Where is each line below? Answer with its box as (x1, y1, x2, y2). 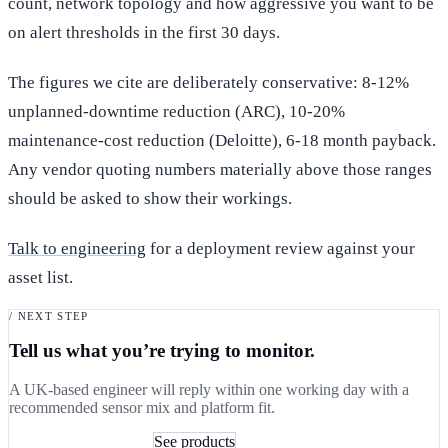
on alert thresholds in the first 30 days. (8, 22, 280, 42)
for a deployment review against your (146, 238, 415, 258)
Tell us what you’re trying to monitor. (9, 340, 315, 362)
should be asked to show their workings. (8, 188, 292, 208)
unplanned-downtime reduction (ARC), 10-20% (8, 101, 345, 121)
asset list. (8, 267, 73, 287)
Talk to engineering (8, 238, 146, 258)
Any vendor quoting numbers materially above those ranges (8, 159, 432, 179)
